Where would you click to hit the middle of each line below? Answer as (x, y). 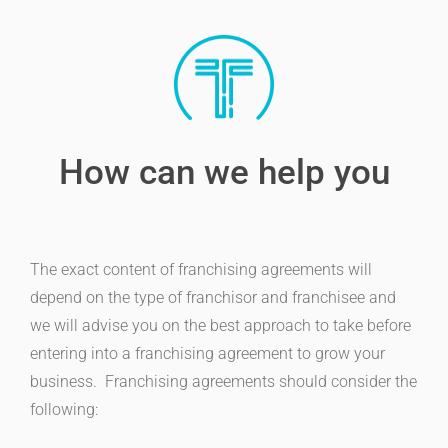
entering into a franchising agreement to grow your (207, 354)
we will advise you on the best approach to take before (220, 326)
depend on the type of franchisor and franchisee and (213, 298)
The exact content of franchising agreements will (201, 270)
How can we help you (224, 173)
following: (64, 410)
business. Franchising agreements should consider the (223, 382)
